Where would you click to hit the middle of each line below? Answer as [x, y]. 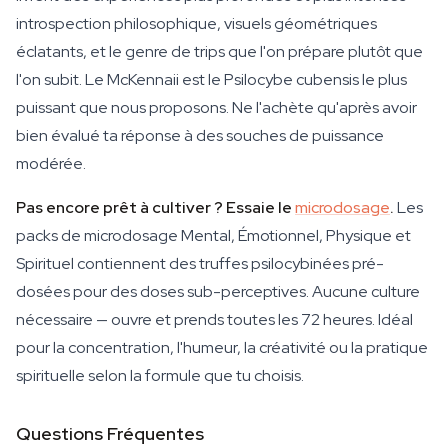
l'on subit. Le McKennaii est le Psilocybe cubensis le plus [211, 79]
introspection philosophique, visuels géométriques [196, 23]
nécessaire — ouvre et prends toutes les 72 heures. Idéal [214, 319]
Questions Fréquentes [110, 433]
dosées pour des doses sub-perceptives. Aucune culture [218, 291]
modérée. [51, 163]
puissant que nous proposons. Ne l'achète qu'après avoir [216, 107]
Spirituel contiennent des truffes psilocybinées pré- [200, 263]
